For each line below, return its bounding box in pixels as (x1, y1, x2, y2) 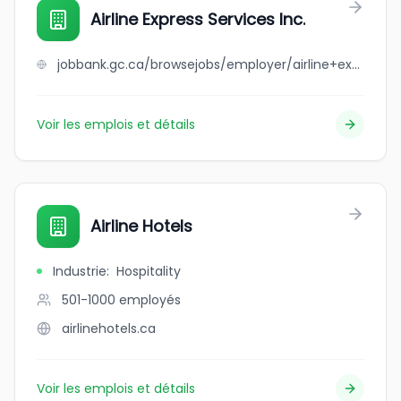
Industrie (53, 262, 107, 280)
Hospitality (116, 262, 181, 280)
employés (119, 291, 181, 309)
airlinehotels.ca (62, 320, 156, 337)
